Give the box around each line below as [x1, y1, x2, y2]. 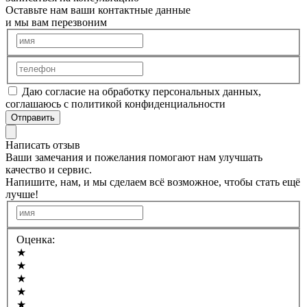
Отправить [11, 112, 55, 123]
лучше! [5, 188, 38, 200]
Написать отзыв [5, 138, 80, 151]
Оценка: [16, 233, 55, 245]
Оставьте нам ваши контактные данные [5, 3, 191, 16]
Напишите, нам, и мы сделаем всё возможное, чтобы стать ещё [5, 175, 300, 188]
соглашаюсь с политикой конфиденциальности [5, 97, 225, 110]
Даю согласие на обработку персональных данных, [22, 85, 261, 97]
